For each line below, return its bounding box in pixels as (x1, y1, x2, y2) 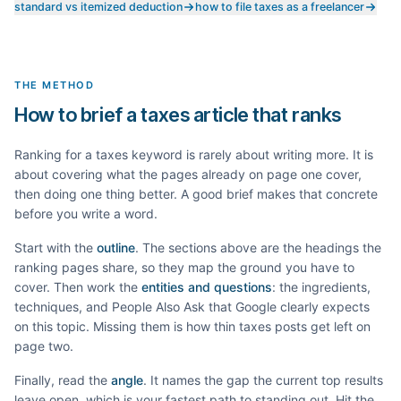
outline (97, 240, 135, 255)
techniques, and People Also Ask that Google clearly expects (14, 299, 370, 314)
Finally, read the (14, 372, 111, 388)
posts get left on (271, 319, 371, 334)
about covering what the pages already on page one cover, (14, 166, 362, 182)
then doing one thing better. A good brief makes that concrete (14, 186, 378, 201)
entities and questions (141, 279, 272, 294)
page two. (14, 338, 73, 354)
